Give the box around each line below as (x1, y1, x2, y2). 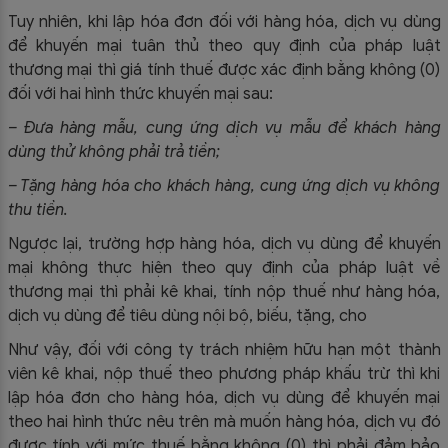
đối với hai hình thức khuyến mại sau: (7, 84, 273, 105)
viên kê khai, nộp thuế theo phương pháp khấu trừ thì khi (7, 364, 441, 385)
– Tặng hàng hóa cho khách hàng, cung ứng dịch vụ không (7, 176, 441, 197)
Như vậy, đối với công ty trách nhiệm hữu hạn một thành (7, 340, 441, 361)
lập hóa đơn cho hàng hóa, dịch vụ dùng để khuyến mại (7, 388, 441, 409)
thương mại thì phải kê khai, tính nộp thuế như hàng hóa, (7, 282, 441, 303)
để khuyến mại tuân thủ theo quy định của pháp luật (7, 36, 441, 57)
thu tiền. (7, 200, 68, 221)
